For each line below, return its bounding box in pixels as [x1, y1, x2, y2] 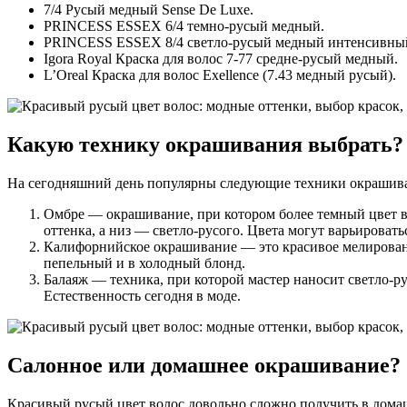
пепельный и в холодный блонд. [44, 255, 245, 272]
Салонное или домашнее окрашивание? [7, 353, 401, 378]
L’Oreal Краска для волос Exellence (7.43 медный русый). [44, 67, 396, 84]
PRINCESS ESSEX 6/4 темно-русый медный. [44, 18, 324, 35]
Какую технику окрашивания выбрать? [7, 133, 403, 157]
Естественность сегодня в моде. [44, 288, 241, 304]
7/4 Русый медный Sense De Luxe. [44, 2, 253, 18]
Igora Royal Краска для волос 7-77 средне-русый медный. [44, 51, 398, 67]
